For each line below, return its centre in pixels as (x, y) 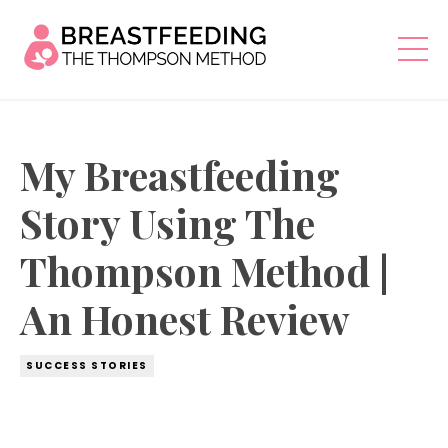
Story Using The (167, 222)
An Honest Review (184, 318)
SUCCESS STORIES (87, 365)
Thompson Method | (204, 270)
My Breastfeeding (180, 174)
